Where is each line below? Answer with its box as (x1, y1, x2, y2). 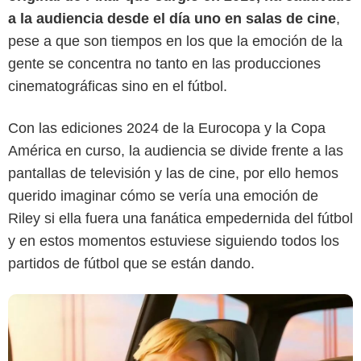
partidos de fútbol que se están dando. (8, 255, 255, 272)
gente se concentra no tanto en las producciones (8, 55, 321, 72)
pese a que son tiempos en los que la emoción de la (8, 32, 342, 49)
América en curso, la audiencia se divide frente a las (8, 142, 343, 159)
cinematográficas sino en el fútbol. (8, 77, 227, 94)
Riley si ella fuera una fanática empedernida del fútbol (8, 210, 353, 226)
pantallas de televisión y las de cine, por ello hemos (8, 164, 338, 181)
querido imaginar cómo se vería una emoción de (8, 187, 318, 204)
